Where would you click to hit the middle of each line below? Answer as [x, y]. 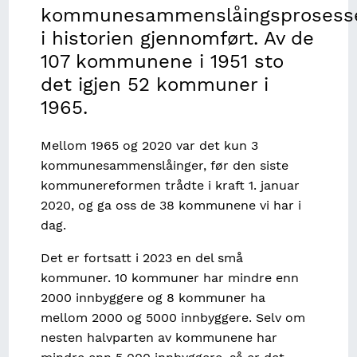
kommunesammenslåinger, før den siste [165, 166]
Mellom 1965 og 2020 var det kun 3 [150, 146]
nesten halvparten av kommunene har [159, 338]
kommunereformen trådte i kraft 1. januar [171, 186]
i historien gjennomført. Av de [178, 39]
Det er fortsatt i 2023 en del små [142, 258]
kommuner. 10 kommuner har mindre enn [170, 278]
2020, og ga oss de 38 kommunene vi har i [171, 206]
